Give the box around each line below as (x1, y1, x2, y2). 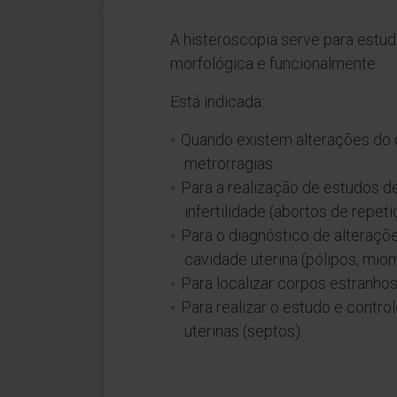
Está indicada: (170, 92, 264, 111)
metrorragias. (184, 154, 276, 173)
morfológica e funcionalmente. (170, 54, 378, 73)
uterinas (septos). (184, 322, 303, 340)
